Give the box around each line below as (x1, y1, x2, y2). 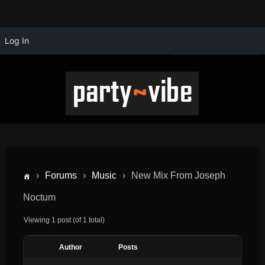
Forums (44, 170, 77, 180)
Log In (5, 35, 29, 46)
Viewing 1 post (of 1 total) (23, 215, 105, 224)
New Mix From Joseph (131, 170, 225, 180)
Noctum (22, 192, 56, 202)
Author (59, 243, 83, 251)
